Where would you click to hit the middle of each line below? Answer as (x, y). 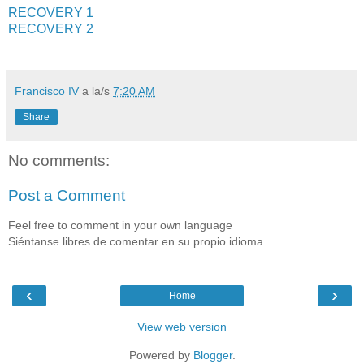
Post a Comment (67, 196)
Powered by (161, 355)
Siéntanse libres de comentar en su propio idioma (136, 241)
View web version (182, 327)
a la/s (97, 91)
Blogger (212, 355)
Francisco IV (47, 91)
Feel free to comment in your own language (120, 225)
